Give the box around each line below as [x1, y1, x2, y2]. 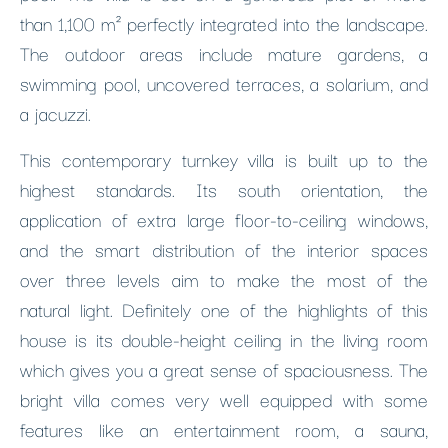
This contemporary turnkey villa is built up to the [20, 143, 428, 174]
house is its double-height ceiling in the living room [20, 323, 428, 354]
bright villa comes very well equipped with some [20, 383, 428, 414]
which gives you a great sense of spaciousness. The [20, 353, 428, 384]
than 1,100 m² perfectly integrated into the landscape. [20, 7, 428, 38]
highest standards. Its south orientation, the [20, 173, 428, 204]
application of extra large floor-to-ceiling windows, [20, 203, 428, 234]
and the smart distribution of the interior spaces [20, 233, 428, 264]
